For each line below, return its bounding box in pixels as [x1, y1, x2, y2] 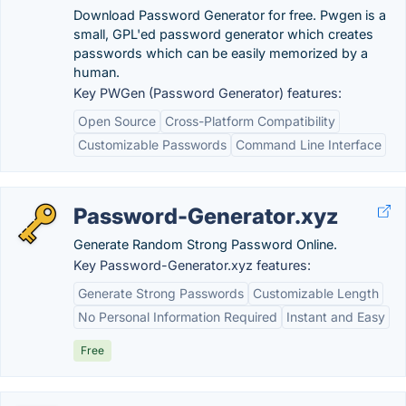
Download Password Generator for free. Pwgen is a [73, 7, 386, 23]
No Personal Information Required [78, 309, 277, 324]
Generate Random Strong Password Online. [73, 237, 337, 252]
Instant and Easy [286, 309, 385, 324]
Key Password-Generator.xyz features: [73, 257, 311, 273]
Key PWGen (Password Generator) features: [73, 85, 342, 101]
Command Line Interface [236, 137, 382, 152]
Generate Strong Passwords [78, 285, 244, 301]
